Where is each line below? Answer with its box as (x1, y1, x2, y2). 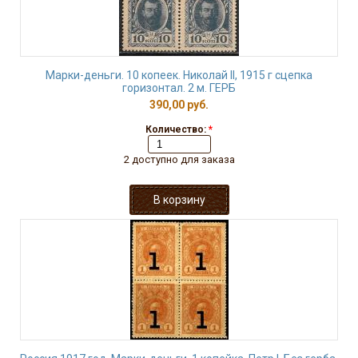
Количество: (145, 124, 209, 135)
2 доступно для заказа (123, 153, 235, 165)
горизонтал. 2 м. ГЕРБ (122, 82, 236, 94)
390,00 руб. (149, 98, 209, 111)
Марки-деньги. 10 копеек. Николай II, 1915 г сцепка (46, 69, 312, 82)
